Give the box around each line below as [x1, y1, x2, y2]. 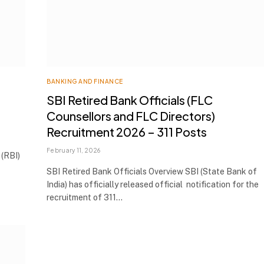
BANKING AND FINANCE [47, 77, 123, 85]
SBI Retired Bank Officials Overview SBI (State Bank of [47, 166, 257, 176]
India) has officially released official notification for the [47, 179, 259, 189]
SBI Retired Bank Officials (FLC [47, 92, 213, 107]
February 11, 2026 [47, 146, 101, 154]
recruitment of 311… [47, 192, 123, 202]
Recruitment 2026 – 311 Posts [47, 124, 207, 139]
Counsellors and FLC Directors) [47, 108, 215, 123]
